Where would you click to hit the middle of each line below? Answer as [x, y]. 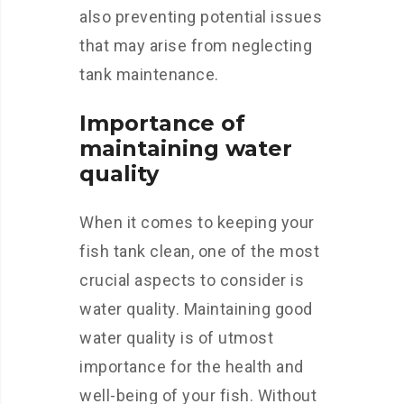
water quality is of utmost [176, 338]
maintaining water [186, 148]
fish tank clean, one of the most [199, 251]
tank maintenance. [149, 74]
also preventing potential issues [201, 17]
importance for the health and [192, 367]
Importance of [162, 123]
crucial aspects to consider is [192, 280]
